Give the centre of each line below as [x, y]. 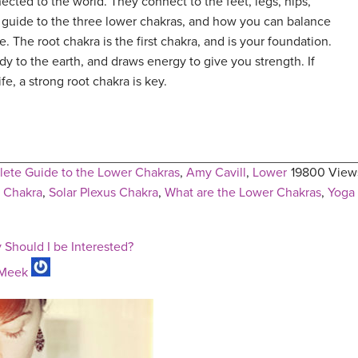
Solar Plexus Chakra [103, 193]
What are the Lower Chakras [243, 193]
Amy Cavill [216, 173]
